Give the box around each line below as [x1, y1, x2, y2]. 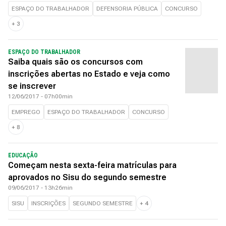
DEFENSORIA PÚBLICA [96, 5, 158, 12]
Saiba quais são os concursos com [8, 57, 143, 67]
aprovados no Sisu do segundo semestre [8, 173, 166, 182]
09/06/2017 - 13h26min [8, 184, 73, 191]
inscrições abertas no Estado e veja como [8, 69, 170, 79]
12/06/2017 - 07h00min [8, 93, 73, 100]
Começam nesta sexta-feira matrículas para [8, 160, 177, 170]
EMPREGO [12, 108, 40, 116]
